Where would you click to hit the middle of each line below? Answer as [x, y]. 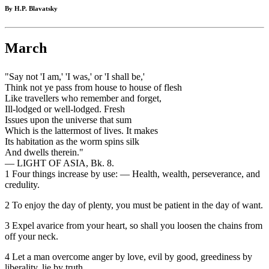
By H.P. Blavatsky [31, 9]
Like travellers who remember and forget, [83, 98]
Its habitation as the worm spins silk [72, 142]
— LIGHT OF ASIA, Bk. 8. [59, 163]
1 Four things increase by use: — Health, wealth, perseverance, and [132, 174]
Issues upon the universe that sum [68, 120]
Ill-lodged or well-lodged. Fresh [65, 109]
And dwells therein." [44, 153]
